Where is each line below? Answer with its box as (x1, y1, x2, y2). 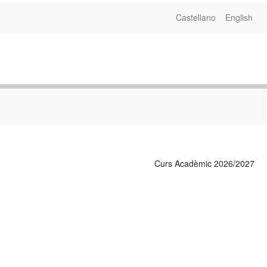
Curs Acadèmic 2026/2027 (154, 157, 254, 170)
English (225, 11, 253, 23)
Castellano (176, 11, 216, 23)
